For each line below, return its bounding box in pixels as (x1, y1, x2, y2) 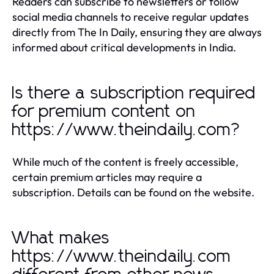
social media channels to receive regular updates (12, 9, 249, 24)
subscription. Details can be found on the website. (12, 185, 254, 199)
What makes (12, 229, 110, 247)
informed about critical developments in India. (12, 40, 236, 54)
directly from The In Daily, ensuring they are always (12, 24, 262, 39)
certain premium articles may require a (12, 169, 202, 184)
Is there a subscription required (12, 84, 256, 102)
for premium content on (12, 103, 196, 120)
